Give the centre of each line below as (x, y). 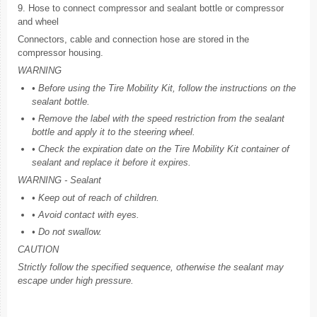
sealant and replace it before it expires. (111, 162)
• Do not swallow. (67, 231)
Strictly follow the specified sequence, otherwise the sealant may (151, 267)
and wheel (38, 21)
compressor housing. (60, 52)
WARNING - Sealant (59, 180)
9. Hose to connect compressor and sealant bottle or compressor (151, 8)
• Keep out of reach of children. (96, 197)
